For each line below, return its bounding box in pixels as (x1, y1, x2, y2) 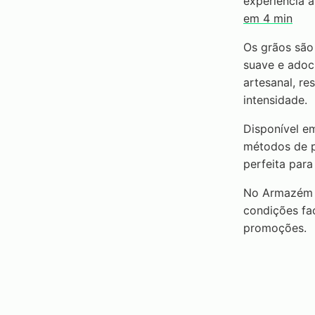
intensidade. (243, 93, 307, 107)
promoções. (243, 221, 307, 235)
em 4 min (243, 11, 292, 25)
